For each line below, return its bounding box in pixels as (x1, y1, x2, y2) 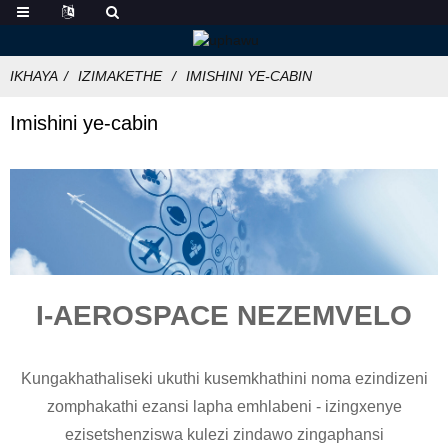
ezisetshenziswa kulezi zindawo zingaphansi (64, 425, 384, 443)
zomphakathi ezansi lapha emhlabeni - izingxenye (46, 397, 402, 415)
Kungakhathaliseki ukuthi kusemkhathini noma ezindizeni (20, 369, 428, 387)
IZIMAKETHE (78, 68, 162, 84)
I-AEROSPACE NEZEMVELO (36, 299, 412, 331)
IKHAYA (10, 68, 58, 84)
